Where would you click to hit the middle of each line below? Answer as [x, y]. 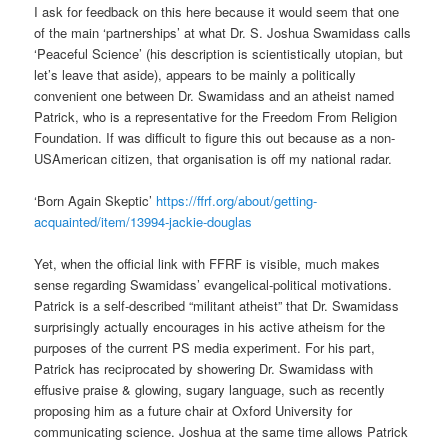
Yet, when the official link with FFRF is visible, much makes [207, 264]
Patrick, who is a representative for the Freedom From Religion [216, 117]
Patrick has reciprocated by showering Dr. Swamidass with [204, 369]
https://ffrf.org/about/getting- [237, 201]
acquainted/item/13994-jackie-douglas [143, 222]
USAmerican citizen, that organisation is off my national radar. [213, 159]
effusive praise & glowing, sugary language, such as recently [210, 390]
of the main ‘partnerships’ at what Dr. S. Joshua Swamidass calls [223, 33]
